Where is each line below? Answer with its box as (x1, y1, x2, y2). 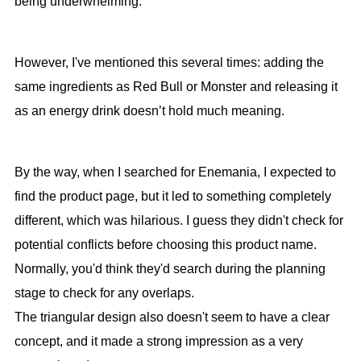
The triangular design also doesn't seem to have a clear (14, 310, 330, 325)
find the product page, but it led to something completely (14, 189, 331, 204)
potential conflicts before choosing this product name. (14, 238, 317, 252)
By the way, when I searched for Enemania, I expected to (14, 165, 336, 180)
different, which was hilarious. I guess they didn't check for (14, 214, 343, 228)
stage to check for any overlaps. (14, 286, 194, 301)
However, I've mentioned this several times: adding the (14, 56, 324, 70)
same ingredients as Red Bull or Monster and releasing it (14, 80, 338, 94)
